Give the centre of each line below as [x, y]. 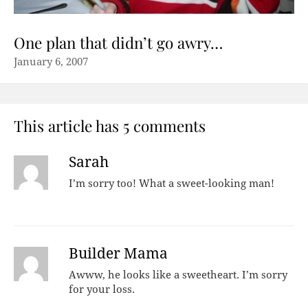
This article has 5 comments [110, 125]
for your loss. [102, 289]
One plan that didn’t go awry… [118, 42]
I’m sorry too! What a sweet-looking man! [172, 183]
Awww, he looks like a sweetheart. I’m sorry [178, 275]
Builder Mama [118, 253]
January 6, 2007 [51, 62]
